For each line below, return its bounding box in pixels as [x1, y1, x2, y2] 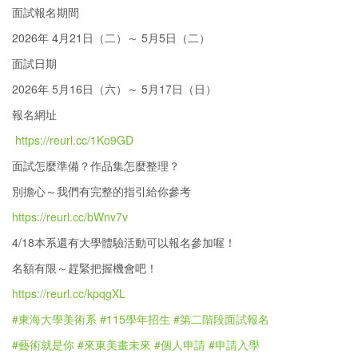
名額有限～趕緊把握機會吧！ [12, 260, 157, 276]
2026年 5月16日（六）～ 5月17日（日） [12, 81, 217, 97]
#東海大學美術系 [12, 311, 97, 327]
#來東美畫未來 [78, 336, 151, 352]
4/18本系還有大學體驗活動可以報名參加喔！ [12, 234, 236, 250]
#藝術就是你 [12, 336, 74, 352]
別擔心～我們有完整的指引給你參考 [12, 183, 191, 199]
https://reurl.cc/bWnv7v [12, 209, 128, 225]
